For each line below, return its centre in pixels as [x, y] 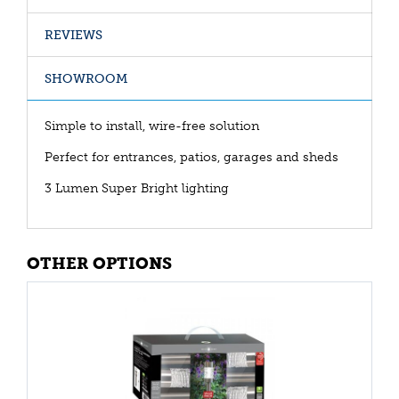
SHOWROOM [86, 78]
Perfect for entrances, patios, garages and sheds [191, 157]
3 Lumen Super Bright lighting [137, 188]
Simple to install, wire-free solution [152, 126]
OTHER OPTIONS [99, 263]
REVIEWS [73, 35]
